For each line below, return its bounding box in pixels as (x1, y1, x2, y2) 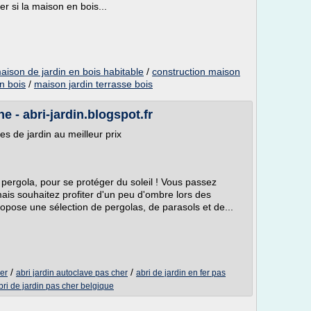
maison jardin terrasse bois (34, 78, 153, 90)
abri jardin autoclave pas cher (16, 268, 128, 278)
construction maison (152, 66, 240, 77)
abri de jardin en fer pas (136, 268, 226, 278)
